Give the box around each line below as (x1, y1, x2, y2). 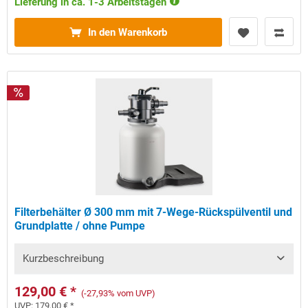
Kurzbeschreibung (23, 252, 104, 265)
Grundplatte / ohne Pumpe (14, 219, 146, 233)
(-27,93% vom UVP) (81, 288, 156, 299)
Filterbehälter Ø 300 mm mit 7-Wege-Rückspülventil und (14, 206, 293, 219)
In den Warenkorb (88, 26, 168, 39)
